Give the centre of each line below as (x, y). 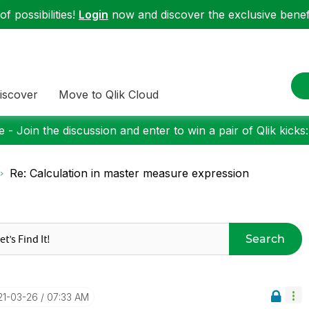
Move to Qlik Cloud (109, 94)
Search (266, 239)
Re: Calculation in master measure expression (129, 173)
